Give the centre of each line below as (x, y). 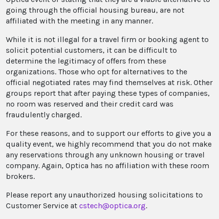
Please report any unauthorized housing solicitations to (104, 195)
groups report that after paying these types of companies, (108, 93)
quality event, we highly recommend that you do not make (109, 144)
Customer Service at (43, 206)
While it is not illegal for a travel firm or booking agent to (107, 40)
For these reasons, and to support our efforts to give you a (109, 133)
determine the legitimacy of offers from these (86, 61)
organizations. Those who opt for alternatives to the (97, 72)
